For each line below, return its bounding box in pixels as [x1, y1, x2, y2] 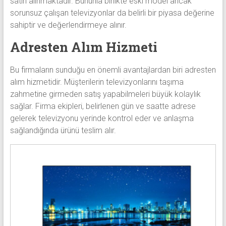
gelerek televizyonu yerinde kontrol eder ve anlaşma [10, 114, 194, 124]
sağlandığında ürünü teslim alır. [10, 126, 116, 136]
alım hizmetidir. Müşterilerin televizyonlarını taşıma [10, 77, 184, 87]
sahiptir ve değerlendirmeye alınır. [10, 20, 127, 30]
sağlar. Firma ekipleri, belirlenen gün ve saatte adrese [10, 101, 196, 111]
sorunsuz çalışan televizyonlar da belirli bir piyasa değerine [10, 8, 214, 18]
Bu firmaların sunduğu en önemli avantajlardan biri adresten [10, 65, 216, 75]
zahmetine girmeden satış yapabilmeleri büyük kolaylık [10, 89, 201, 99]
